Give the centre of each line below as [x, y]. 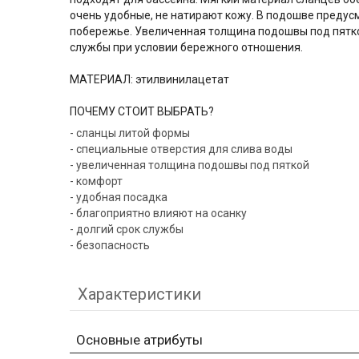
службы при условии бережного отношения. [188, 48]
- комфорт [96, 182]
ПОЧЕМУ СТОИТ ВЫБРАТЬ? [142, 112]
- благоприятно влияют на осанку [158, 214]
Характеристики [139, 294]
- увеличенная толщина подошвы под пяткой [190, 165]
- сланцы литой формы [130, 133]
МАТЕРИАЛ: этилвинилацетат [151, 80]
